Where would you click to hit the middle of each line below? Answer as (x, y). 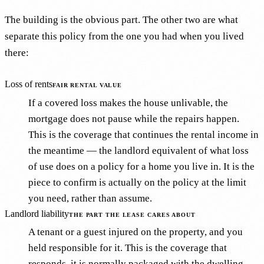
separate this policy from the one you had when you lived (124, 37)
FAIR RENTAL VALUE (88, 85)
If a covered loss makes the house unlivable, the (128, 103)
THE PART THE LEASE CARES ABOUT (132, 214)
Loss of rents (29, 84)
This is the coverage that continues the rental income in (143, 134)
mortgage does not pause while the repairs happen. (134, 118)
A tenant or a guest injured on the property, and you (136, 232)
